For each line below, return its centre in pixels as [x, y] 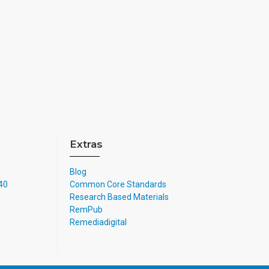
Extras [86, 144]
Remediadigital [98, 222]
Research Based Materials [119, 197]
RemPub [86, 210]
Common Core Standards [118, 184]
